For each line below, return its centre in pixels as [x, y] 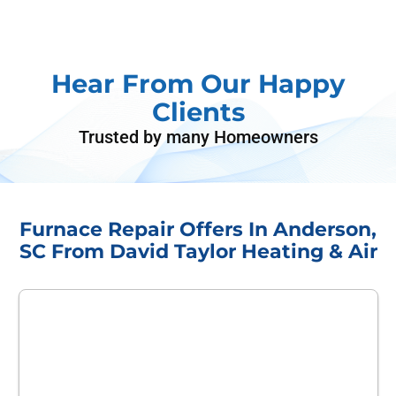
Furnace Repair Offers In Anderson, [198, 228]
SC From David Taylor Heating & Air [198, 251]
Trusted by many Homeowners [198, 137]
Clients [198, 111]
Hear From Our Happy [198, 83]
